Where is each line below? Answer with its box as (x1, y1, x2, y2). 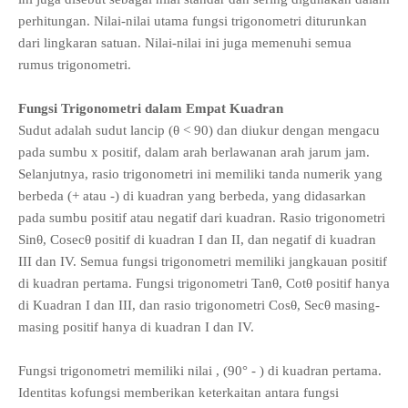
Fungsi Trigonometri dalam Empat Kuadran (18, 100, 283, 116)
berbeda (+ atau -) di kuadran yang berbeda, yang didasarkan (18, 188, 366, 203)
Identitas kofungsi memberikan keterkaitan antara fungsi (18, 384, 339, 400)
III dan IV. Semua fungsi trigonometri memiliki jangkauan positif (18, 253, 387, 269)
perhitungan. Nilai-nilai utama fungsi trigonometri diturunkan (18, 13, 367, 28)
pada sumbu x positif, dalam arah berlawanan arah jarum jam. (18, 144, 370, 159)
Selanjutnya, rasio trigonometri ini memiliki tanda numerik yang (18, 166, 382, 181)
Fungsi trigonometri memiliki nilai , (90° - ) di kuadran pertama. (18, 362, 382, 378)
